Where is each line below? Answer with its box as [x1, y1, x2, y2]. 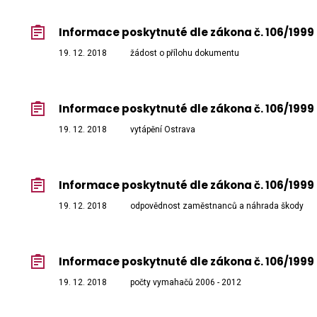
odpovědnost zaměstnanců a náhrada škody [130, 201, 304, 212]
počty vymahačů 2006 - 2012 [130, 277, 241, 288]
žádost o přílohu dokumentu [130, 48, 239, 59]
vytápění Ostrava [130, 125, 195, 135]
